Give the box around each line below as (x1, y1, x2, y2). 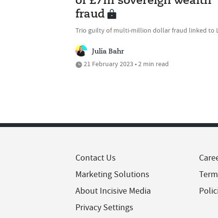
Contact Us (75, 152, 116, 164)
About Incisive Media (75, 185, 151, 197)
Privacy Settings (75, 202, 133, 214)
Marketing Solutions (75, 169, 149, 181)
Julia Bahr (92, 48, 124, 55)
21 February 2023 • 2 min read (82, 59, 169, 69)
